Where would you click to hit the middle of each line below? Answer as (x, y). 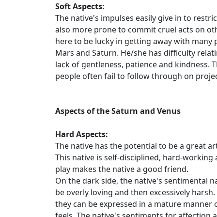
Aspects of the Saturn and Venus (118, 111)
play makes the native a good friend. (122, 169)
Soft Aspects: (80, 6)
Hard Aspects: (82, 134)
